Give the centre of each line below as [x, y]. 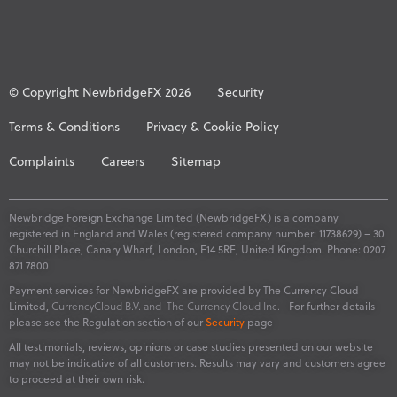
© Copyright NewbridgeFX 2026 [100, 91]
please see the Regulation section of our [107, 321]
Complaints [42, 160]
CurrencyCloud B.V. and [108, 305]
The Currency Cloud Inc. [223, 305]
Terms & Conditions [64, 126]
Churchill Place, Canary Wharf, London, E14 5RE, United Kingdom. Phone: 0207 [197, 249]
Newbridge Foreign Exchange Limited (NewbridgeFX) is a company [174, 217]
